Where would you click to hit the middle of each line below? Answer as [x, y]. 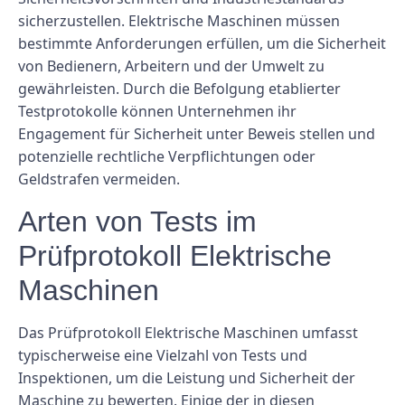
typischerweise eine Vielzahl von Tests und [163, 355]
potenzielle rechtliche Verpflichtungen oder [167, 157]
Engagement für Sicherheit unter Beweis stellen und [197, 134]
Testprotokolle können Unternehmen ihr [157, 112]
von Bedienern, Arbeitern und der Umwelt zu [171, 66]
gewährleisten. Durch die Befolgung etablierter [179, 89]
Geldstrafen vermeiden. [99, 179]
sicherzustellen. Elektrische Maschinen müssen [179, 21]
